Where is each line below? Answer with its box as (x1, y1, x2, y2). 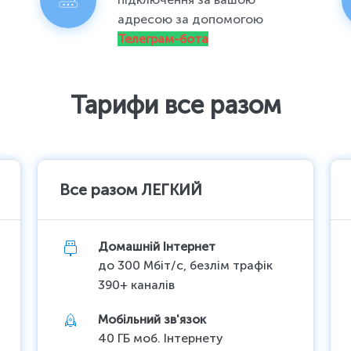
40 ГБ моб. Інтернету (98, 331, 224, 346)
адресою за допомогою (118, 12, 264, 27)
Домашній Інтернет (98, 239, 216, 255)
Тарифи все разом (70, 90, 281, 121)
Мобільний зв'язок (98, 312, 207, 327)
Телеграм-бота (118, 31, 209, 47)
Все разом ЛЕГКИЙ (60, 180, 203, 200)
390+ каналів (98, 277, 175, 293)
